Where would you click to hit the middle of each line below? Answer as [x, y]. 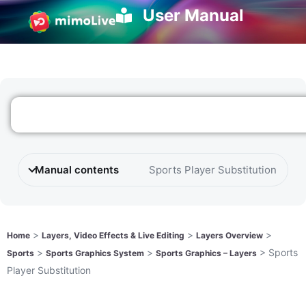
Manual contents [77, 170]
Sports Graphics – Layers [206, 253]
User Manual [193, 15]
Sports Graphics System [95, 253]
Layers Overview [229, 236]
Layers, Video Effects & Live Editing [113, 236]
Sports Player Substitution [213, 170]
